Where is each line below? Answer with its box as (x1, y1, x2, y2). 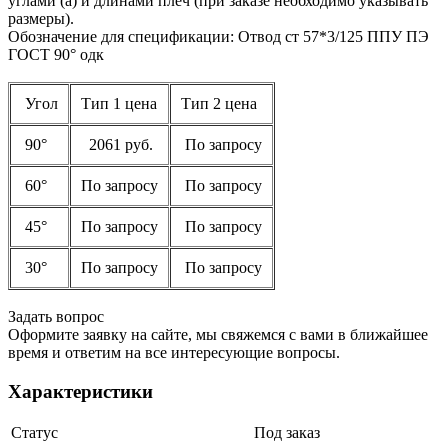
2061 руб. (81, 135, 153, 153)
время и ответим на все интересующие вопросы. (8, 343, 340, 361)
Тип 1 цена (81, 94, 157, 112)
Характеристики (8, 380, 153, 402)
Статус (11, 424, 58, 442)
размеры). (8, 9, 74, 27)
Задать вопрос (8, 307, 104, 325)
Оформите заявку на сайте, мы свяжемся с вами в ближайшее (8, 325, 428, 343)
